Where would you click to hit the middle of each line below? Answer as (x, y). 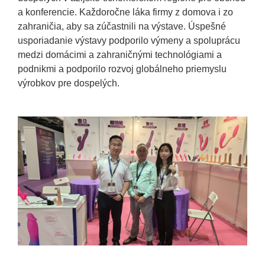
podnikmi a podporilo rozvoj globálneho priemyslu (122, 69)
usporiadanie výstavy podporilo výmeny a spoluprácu (129, 40)
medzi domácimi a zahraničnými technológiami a (120, 54)
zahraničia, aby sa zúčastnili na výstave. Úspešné (122, 26)
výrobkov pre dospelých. (69, 83)
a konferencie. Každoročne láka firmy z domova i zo (126, 12)
